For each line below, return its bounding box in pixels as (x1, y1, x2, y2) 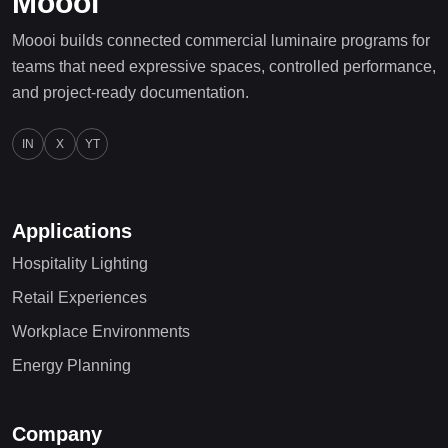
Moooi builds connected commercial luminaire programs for (12, 32, 430, 50)
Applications (12, 220, 132, 243)
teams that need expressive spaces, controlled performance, (12, 58, 436, 76)
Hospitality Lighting (12, 255, 148, 273)
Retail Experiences (12, 289, 147, 307)
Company (12, 423, 102, 446)
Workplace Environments (12, 323, 190, 341)
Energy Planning (12, 357, 131, 375)
